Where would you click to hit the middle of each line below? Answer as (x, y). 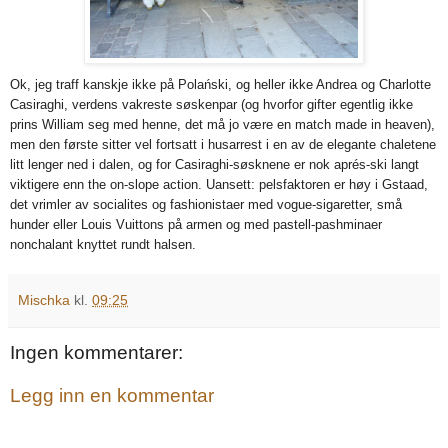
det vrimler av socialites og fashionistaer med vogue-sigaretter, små (206, 204)
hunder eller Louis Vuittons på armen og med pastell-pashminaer (196, 224)
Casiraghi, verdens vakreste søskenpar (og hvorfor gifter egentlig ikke (211, 104)
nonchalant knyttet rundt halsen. (103, 244)
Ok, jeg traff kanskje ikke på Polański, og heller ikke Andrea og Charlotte (220, 84)
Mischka (44, 299)
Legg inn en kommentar (112, 396)
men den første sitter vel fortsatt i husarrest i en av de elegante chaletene (223, 144)
